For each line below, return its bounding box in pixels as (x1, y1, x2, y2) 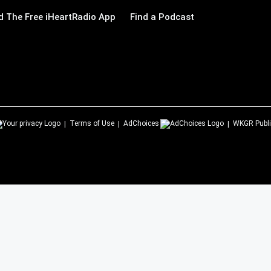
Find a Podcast (130, 11, 194, 22)
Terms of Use (70, 119, 114, 128)
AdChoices (123, 119, 159, 128)
